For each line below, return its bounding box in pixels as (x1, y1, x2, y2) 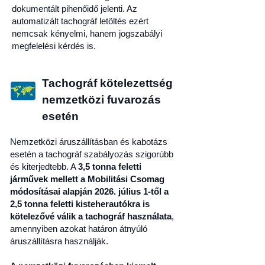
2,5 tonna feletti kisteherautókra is (10, 199, 150, 209)
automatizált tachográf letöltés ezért (12, 16, 148, 26)
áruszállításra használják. (10, 236, 108, 246)
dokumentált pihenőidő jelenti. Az (12, 4, 137, 14)
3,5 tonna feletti (78, 161, 141, 172)
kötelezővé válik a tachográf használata (10, 211, 172, 221)
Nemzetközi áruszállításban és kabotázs (10, 137, 167, 147)
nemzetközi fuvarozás (42, 93, 161, 106)
